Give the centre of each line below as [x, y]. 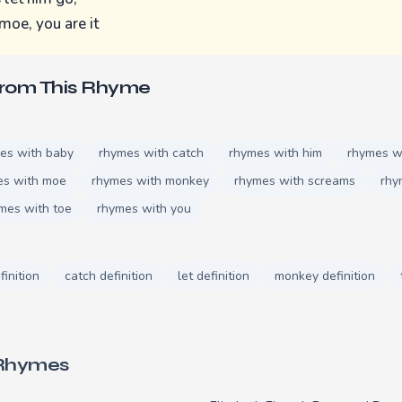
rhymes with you [144, 208]
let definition [214, 275]
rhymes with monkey [150, 180]
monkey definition [325, 275]
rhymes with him [275, 153]
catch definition [109, 275]
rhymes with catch [151, 153]
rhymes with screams [295, 180]
